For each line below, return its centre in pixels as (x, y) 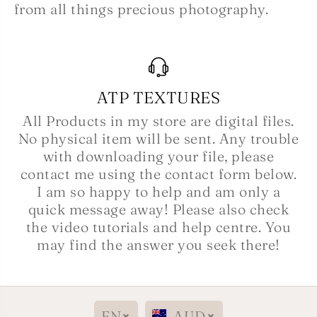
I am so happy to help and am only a (158, 191)
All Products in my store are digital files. (158, 121)
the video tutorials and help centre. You (158, 227)
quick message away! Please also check (158, 209)
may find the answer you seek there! (158, 244)
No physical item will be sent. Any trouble (158, 138)
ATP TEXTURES (158, 97)
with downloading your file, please (158, 156)
